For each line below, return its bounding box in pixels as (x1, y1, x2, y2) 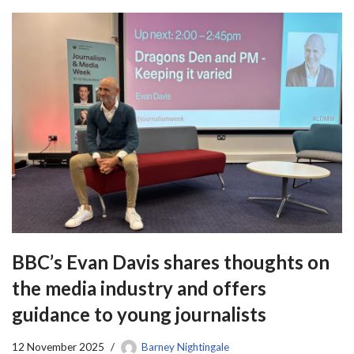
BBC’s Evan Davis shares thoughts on (12, 250, 330, 273)
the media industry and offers (12, 276, 266, 299)
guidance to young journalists (12, 302, 266, 326)
